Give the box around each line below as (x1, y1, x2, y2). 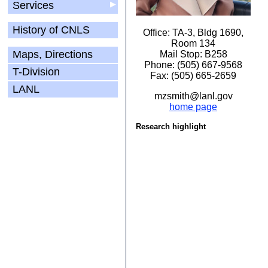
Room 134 (171, 38, 215, 48)
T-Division (10, 66, 63, 78)
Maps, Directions (10, 48, 96, 60)
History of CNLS (10, 24, 93, 36)
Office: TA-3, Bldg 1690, (143, 28, 243, 38)
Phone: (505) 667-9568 (144, 60, 242, 70)
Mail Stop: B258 (159, 49, 227, 59)
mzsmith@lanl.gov (154, 91, 233, 101)
